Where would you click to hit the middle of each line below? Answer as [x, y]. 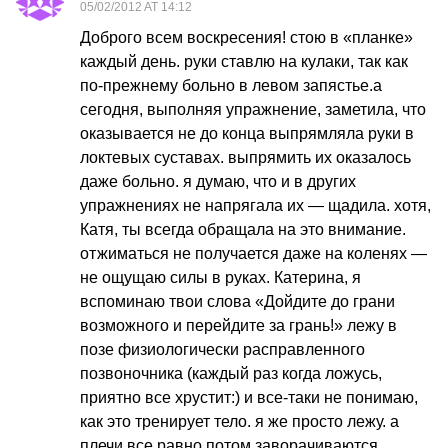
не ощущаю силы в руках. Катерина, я [220, 278]
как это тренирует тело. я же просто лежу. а [239, 422]
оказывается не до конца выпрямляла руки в [247, 134]
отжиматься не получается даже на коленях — [253, 254]
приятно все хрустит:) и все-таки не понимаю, [249, 398]
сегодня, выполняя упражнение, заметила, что [253, 110]
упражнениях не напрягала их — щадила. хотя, [255, 206]
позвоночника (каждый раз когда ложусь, [231, 374]
